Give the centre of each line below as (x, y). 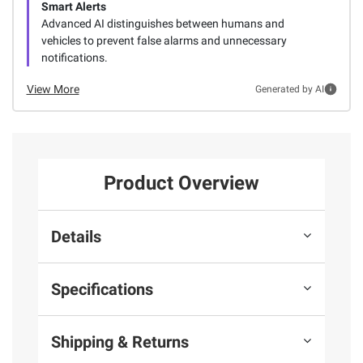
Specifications (102, 289)
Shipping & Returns (120, 342)
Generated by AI (289, 90)
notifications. (74, 57)
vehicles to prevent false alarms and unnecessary (164, 40)
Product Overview (181, 184)
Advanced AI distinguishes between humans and (162, 23)
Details (76, 236)
